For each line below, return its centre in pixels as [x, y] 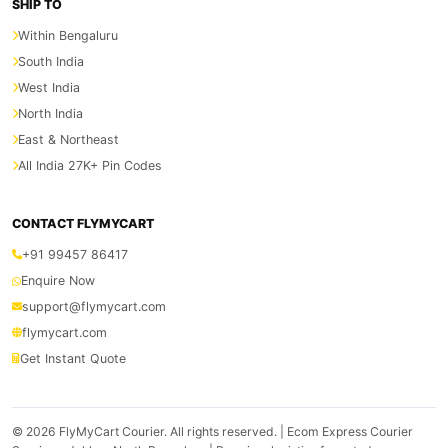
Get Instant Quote [73, 358]
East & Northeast [68, 139]
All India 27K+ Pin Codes [90, 165]
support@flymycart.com [94, 306]
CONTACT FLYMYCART [83, 223]
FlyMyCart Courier [111, 431]
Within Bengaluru [68, 35]
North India [50, 113]
